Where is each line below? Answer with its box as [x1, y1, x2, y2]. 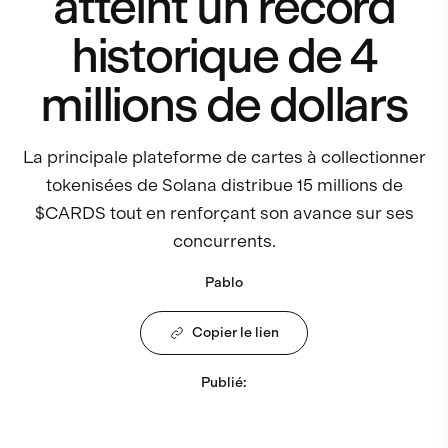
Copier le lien [192, 324, 279, 342]
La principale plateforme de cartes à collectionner [22, 145, 426, 167]
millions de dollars [40, 74, 408, 133]
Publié [201, 374, 243, 392]
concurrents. [172, 229, 276, 251]
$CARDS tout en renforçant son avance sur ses [34, 201, 414, 223]
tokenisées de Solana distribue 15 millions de [45, 173, 403, 195]
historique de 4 [70, 25, 378, 84]
